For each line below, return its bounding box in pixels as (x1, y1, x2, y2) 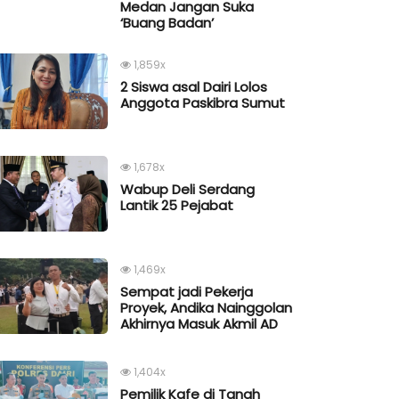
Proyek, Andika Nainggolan (120, 298, 292, 318)
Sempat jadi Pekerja (120, 282, 253, 302)
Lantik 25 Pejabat (120, 196, 233, 216)
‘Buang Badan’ (120, 13, 214, 33)
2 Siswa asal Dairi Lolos (120, 77, 267, 97)
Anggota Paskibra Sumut (120, 94, 285, 113)
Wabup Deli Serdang (120, 180, 255, 199)
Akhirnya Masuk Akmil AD (120, 314, 278, 334)
